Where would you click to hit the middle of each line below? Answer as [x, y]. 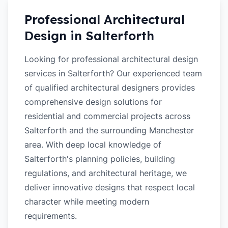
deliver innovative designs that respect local [110, 187]
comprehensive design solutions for [93, 102]
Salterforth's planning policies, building [100, 159]
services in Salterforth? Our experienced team [113, 73]
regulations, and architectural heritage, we [106, 173]
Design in [55, 36]
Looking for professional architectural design [111, 59]
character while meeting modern [87, 202]
